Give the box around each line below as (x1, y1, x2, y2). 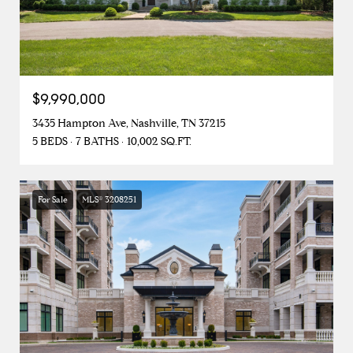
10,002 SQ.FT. (127, 135, 191, 149)
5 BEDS (32, 135, 68, 149)
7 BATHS (76, 135, 119, 149)
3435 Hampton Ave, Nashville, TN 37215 (32, 117, 225, 131)
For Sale (38, 194, 68, 206)
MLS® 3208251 (82, 194, 136, 206)
